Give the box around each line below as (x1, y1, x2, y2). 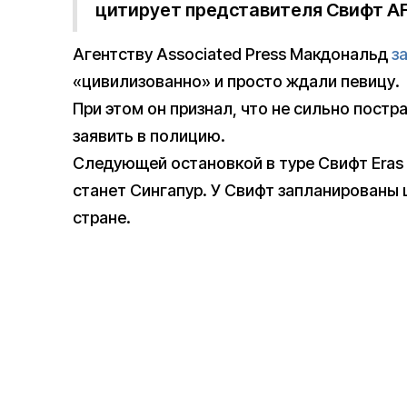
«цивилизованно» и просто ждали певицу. (73, 72, 400, 92)
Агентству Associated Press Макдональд (73, 45, 392, 65)
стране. (73, 208, 131, 228)
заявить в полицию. (73, 126, 225, 146)
